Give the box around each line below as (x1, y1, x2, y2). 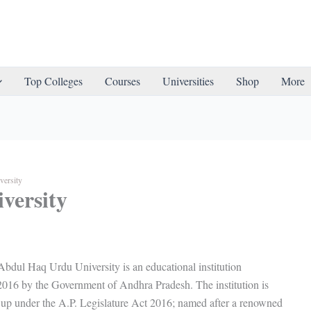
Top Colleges (24, 74, 83, 88)
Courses (105, 74, 141, 88)
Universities (162, 74, 215, 88)
